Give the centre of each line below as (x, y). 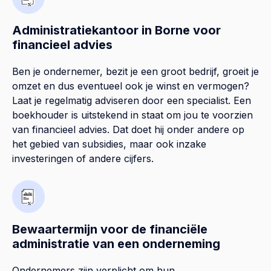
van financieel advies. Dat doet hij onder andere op (128, 130)
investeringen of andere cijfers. (83, 159)
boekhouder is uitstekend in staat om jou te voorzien (132, 115)
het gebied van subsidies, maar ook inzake (109, 144)
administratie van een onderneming (116, 244)
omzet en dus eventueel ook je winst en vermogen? (131, 86)
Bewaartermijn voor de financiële (110, 230)
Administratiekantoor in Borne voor (116, 31)
